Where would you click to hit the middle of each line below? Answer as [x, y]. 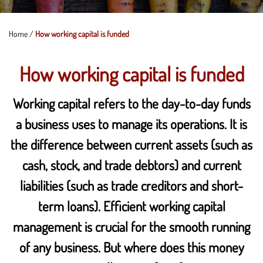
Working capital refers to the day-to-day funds [131, 104]
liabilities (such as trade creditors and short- [131, 186]
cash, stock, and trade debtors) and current [131, 165]
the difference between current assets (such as [131, 145]
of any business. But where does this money [131, 247]
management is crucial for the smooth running [131, 227]
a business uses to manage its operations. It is [131, 124]
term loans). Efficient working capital [131, 206]
